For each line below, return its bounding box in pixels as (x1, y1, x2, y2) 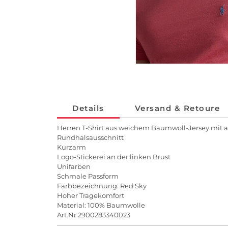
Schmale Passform (57, 172, 119, 181)
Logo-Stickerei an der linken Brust (57, 153, 170, 161)
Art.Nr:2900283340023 (57, 211, 130, 219)
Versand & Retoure (134, 103, 220, 113)
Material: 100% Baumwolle (57, 201, 145, 210)
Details (72, 103, 104, 113)
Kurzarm (57, 143, 88, 152)
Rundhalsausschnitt (57, 133, 124, 142)
